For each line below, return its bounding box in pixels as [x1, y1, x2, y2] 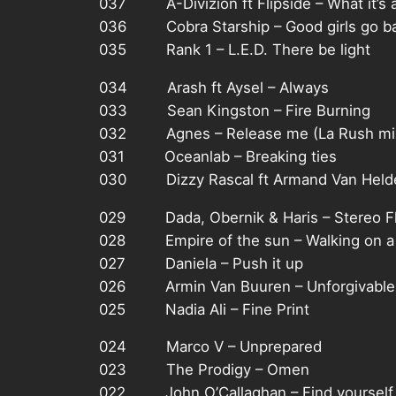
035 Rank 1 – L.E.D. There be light [99, 41, 370, 59]
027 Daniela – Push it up [99, 254, 303, 272]
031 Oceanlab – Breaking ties [99, 147, 337, 165]
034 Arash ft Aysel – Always [99, 78, 329, 96]
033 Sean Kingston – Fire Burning [99, 101, 370, 119]
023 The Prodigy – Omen [99, 361, 309, 379]
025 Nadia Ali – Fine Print [99, 300, 309, 318]
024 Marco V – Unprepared [99, 338, 322, 356]
